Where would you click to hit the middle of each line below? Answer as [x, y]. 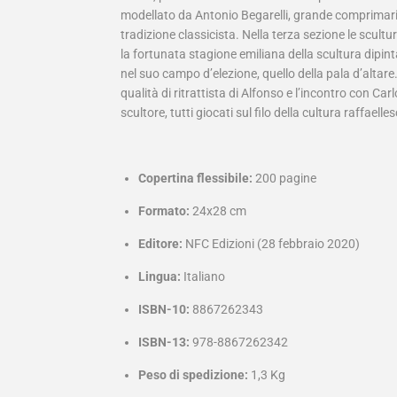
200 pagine [286, 179]
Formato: [164, 211]
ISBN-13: [164, 343]
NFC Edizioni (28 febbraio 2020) [272, 244]
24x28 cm [218, 211]
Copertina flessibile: [195, 179]
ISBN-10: [164, 310]
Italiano [204, 277]
